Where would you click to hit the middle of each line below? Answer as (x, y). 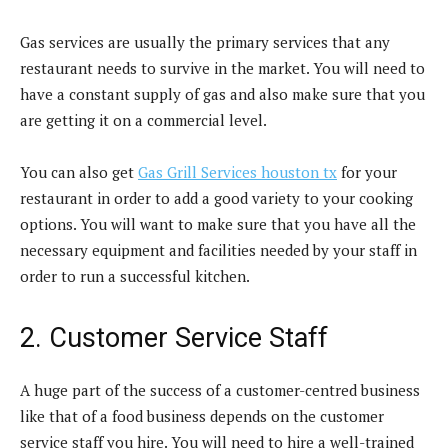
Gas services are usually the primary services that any (205, 41)
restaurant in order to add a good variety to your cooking (216, 197)
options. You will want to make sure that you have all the (218, 223)
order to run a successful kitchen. (135, 275)
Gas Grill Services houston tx (237, 171)
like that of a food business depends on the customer (202, 415)
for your (367, 171)
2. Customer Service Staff (174, 337)
